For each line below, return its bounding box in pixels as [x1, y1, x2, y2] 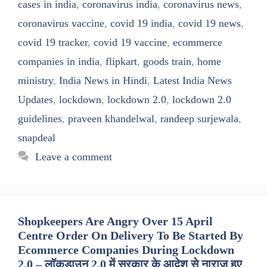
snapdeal [18, 132, 55, 144]
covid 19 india [110, 17, 172, 30]
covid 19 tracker [18, 36, 88, 49]
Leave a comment [35, 151, 112, 163]
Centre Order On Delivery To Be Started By [18, 229, 243, 243]
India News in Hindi [59, 74, 147, 87]
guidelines [18, 113, 62, 125]
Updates [18, 94, 53, 106]
